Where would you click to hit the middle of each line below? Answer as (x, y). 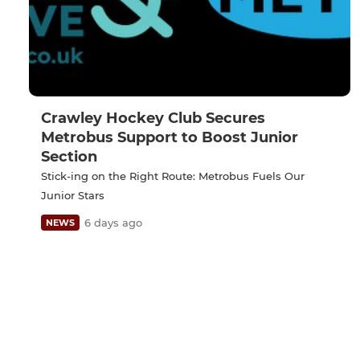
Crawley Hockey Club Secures (153, 119)
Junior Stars (73, 196)
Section (69, 157)
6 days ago (113, 223)
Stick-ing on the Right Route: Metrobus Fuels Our (173, 176)
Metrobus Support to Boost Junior (170, 138)
